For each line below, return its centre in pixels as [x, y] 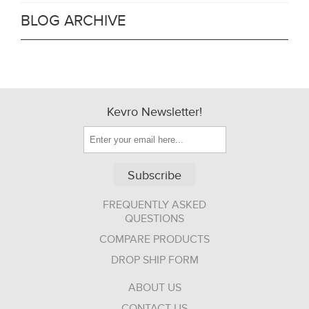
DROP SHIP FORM [154, 260]
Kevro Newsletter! [154, 112]
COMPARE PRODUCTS [154, 240]
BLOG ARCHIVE [73, 21]
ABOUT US [154, 288]
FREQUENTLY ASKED [154, 205]
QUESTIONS [154, 219]
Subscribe [154, 176]
